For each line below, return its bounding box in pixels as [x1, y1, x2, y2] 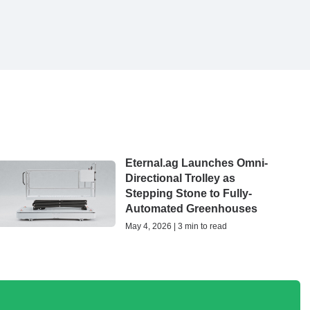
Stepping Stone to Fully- [125, 188, 252, 199]
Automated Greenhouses [125, 203, 257, 215]
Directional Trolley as [125, 172, 235, 184]
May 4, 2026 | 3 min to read [125, 221, 227, 231]
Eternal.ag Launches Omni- [125, 157, 268, 169]
